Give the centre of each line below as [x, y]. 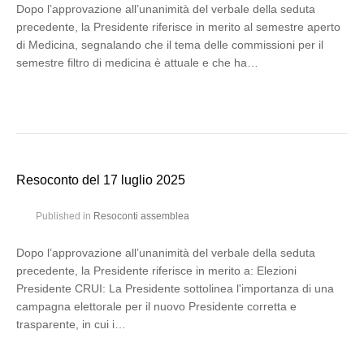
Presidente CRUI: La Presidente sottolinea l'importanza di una [175, 288]
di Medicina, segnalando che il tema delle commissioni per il [170, 45]
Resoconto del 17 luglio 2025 [101, 180]
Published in [65, 216]
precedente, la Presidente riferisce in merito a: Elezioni [156, 271]
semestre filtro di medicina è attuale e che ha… [137, 63]
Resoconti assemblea [141, 216]
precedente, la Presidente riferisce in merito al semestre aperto [178, 27]
